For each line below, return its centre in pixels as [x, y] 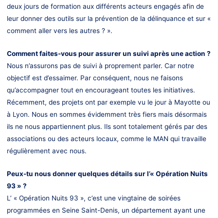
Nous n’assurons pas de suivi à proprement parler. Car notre [100, 66]
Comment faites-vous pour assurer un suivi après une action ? [109, 54]
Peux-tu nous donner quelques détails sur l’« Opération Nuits [107, 174]
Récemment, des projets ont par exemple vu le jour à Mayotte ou [108, 102]
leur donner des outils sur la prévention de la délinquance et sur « [109, 19]
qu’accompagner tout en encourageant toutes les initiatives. [101, 90]
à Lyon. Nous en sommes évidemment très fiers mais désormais [107, 115]
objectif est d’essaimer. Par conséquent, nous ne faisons [95, 78]
